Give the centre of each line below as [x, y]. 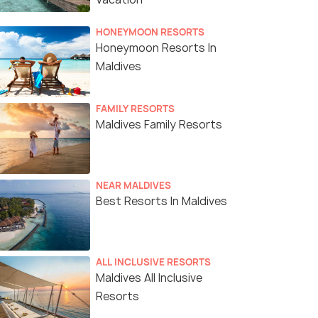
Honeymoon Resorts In [156, 48]
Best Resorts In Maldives [161, 202]
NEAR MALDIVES [133, 186]
